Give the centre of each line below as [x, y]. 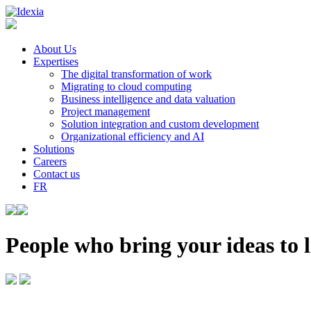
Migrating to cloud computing [126, 86]
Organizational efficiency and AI [133, 136]
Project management [106, 111]
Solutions [54, 149]
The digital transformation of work [136, 74]
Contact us [57, 174]
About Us [55, 49]
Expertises [56, 61]
